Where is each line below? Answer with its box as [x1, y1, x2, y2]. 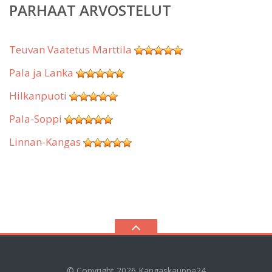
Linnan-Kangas [9, 134, 81, 149]
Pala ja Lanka [9, 65, 73, 80]
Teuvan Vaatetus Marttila [9, 42, 132, 56]
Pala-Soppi [9, 111, 62, 126]
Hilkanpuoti [9, 88, 67, 103]
